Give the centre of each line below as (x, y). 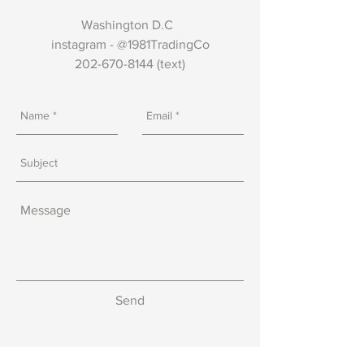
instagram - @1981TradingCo (130, 44)
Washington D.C (130, 24)
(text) (169, 63)
